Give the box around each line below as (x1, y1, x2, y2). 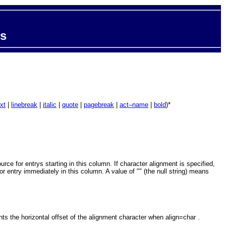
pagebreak (84, 101, 114, 108)
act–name (120, 101, 148, 108)
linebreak (11, 101, 37, 108)
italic (43, 101, 56, 108)
